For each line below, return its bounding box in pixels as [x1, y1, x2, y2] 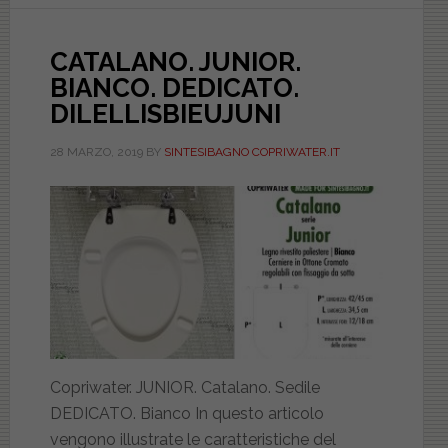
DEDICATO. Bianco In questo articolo [49, 403, 324, 423]
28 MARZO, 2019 [49, 145, 143, 160]
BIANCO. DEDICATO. [49, 73, 299, 104]
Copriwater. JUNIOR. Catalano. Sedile [49, 377, 320, 397]
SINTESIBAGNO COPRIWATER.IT [163, 145, 340, 160]
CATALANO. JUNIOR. [49, 47, 301, 78]
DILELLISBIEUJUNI [49, 99, 281, 130]
